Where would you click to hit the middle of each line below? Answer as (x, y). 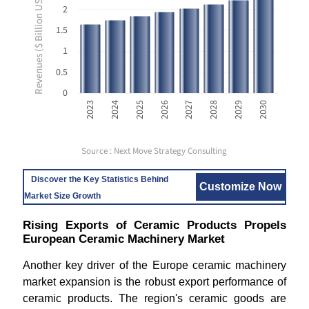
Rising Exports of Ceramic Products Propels (154, 225)
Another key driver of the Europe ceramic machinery (154, 265)
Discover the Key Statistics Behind (99, 179)
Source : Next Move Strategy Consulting (154, 151)
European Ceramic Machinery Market (123, 239)
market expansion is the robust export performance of (154, 282)
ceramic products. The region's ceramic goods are (154, 298)
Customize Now (241, 187)
